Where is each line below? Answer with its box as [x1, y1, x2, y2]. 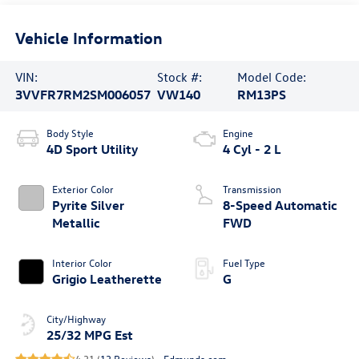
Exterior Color [51, 182, 114, 196]
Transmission [223, 182, 281, 196]
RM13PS [237, 87, 287, 103]
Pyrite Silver [51, 197, 124, 214]
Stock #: [156, 69, 202, 86]
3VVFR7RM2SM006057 [14, 87, 151, 103]
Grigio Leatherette [51, 271, 162, 288]
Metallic [51, 215, 100, 232]
